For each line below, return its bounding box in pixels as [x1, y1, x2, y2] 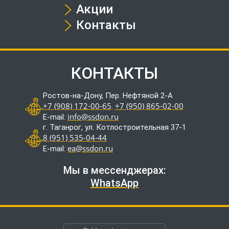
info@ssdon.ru [67, 111, 119, 122]
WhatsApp [90, 177, 139, 190]
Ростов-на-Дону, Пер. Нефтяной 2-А [43, 91, 173, 101]
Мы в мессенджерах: [63, 164, 166, 177]
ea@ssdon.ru [67, 143, 113, 154]
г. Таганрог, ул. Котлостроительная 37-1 [43, 123, 186, 132]
